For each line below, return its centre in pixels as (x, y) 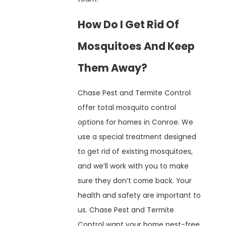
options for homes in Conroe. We (136, 122)
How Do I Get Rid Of (129, 24)
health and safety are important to (139, 195)
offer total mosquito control (127, 107)
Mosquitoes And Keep (136, 46)
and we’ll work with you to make (133, 166)
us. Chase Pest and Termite (126, 210)
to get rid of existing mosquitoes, (135, 151)
